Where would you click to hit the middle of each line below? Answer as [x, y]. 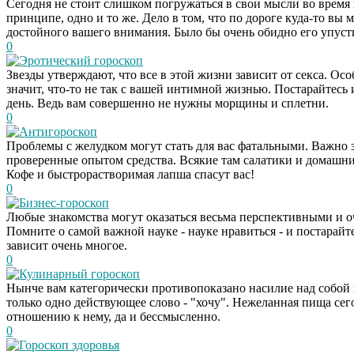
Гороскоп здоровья [69, 345]
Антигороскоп [58, 131]
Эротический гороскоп [81, 60]
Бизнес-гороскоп [64, 202]
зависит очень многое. [67, 245]
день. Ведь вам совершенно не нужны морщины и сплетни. [168, 103]
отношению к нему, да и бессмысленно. [113, 316]
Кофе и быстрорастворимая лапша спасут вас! [130, 174]
